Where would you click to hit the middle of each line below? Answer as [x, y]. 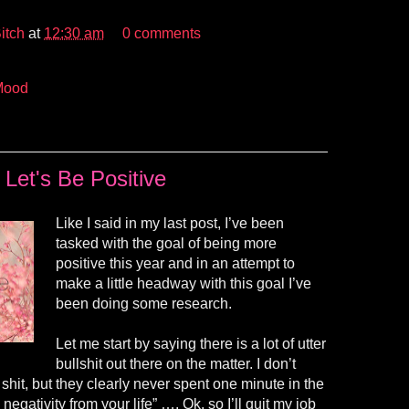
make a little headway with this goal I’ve [184, 284]
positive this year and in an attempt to [175, 264]
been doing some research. [144, 304]
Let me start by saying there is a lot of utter [191, 344]
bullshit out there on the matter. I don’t [176, 364]
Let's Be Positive [86, 179]
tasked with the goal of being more [166, 244]
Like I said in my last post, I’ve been [170, 224]
